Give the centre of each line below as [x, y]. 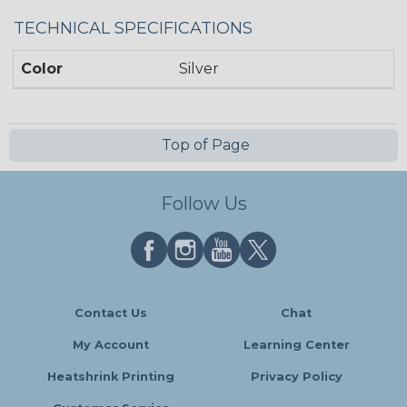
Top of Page [203, 144]
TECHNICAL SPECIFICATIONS [133, 28]
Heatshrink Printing [111, 377]
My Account [111, 345]
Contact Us [111, 313]
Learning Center [296, 345]
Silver [199, 68]
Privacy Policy [296, 377]
